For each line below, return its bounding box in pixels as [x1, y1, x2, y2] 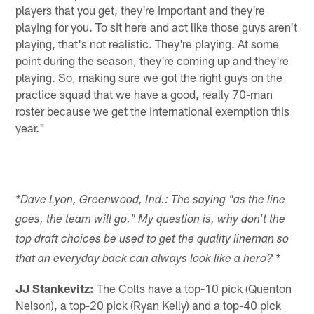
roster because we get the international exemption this [15, 104, 290, 118]
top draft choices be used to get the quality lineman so [15, 234, 289, 247]
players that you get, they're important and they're [15, 3, 266, 18]
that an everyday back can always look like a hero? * [15, 254, 281, 266]
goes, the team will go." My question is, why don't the [15, 214, 286, 227]
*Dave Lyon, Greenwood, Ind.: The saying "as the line [15, 195, 286, 207]
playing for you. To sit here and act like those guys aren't [15, 20, 298, 34]
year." [15, 121, 46, 135]
